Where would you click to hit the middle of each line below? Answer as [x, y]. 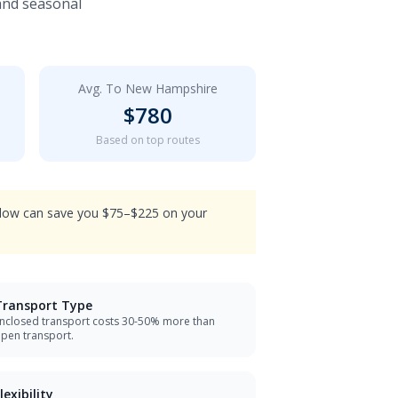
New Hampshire [171, 88]
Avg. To [101, 88]
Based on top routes [147, 140]
